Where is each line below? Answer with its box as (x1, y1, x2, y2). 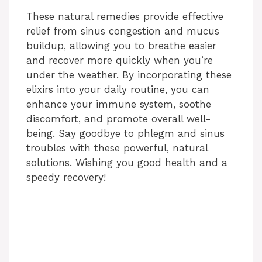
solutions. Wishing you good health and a (26, 156, 227, 168)
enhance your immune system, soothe (26, 98, 211, 110)
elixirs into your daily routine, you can (26, 83, 209, 95)
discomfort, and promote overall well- (26, 112, 211, 125)
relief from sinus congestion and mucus (26, 25, 219, 37)
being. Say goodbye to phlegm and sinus (26, 127, 225, 139)
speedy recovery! (26, 171, 106, 183)
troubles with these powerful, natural (26, 142, 208, 154)
